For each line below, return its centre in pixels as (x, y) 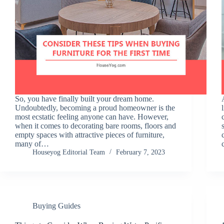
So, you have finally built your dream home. (84, 98)
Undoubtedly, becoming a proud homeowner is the (95, 107)
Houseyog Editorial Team (69, 152)
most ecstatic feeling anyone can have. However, (92, 116)
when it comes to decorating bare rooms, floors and (95, 125)
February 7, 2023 (140, 152)
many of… (32, 143)
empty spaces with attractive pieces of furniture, (90, 134)
